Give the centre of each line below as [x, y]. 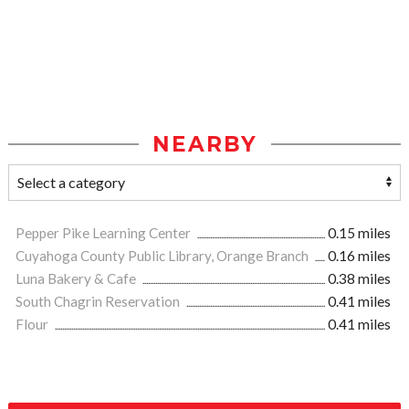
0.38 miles [359, 278]
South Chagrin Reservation [99, 301]
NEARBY [204, 144]
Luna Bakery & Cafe [77, 278]
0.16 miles [359, 256]
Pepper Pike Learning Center [105, 233]
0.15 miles [359, 233]
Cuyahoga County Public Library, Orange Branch [163, 256]
